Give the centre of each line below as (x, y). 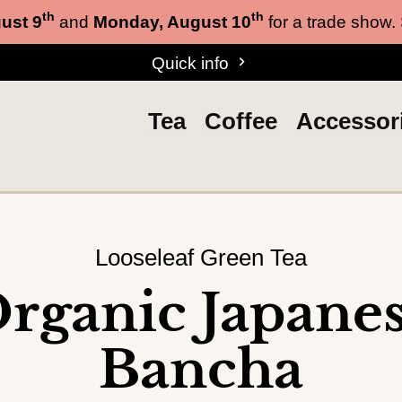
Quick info (192, 63)
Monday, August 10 (172, 22)
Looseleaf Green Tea (201, 258)
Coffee (240, 122)
